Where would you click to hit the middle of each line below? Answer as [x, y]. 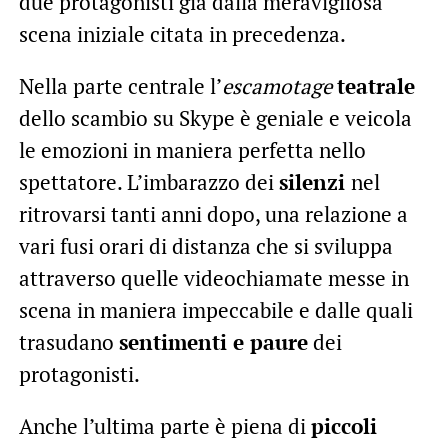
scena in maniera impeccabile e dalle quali [215, 310]
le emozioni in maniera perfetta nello [192, 150]
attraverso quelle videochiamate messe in [213, 278]
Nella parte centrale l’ [120, 86]
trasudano [68, 342]
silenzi [314, 182]
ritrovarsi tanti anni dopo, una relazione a [213, 214]
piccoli [343, 426]
